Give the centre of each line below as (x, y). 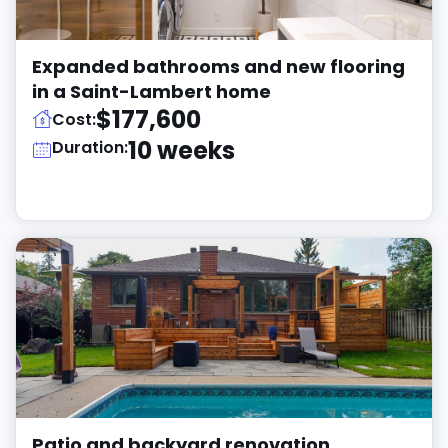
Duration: (90, 147)
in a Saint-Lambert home (151, 91)
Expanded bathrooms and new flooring (218, 66)
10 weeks (181, 150)
